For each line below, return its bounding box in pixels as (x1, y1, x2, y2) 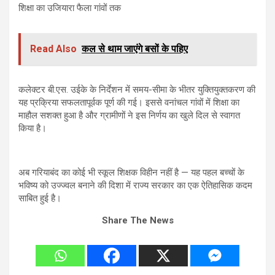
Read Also (30, 43, 77, 55)
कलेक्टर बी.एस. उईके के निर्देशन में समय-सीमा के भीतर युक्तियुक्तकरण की (18, 84, 255, 96)
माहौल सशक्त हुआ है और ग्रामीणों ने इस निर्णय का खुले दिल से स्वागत (18, 110, 240, 122)
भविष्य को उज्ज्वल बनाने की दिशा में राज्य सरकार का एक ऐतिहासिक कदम (18, 180, 252, 192)
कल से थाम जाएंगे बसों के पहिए (82, 43, 188, 55)
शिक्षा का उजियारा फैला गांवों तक (18, 2, 121, 14)
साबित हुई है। (18, 193, 61, 204)
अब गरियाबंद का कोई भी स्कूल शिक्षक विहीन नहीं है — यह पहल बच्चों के (18, 167, 244, 179)
